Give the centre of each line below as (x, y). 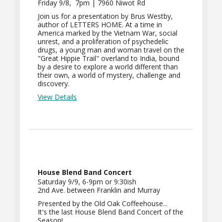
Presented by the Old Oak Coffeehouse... (103, 203)
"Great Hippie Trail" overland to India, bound (109, 58)
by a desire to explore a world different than (108, 67)
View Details (57, 97)
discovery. (55, 83)
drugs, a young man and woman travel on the (111, 50)
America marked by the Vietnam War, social (108, 33)
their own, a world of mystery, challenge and (109, 75)
